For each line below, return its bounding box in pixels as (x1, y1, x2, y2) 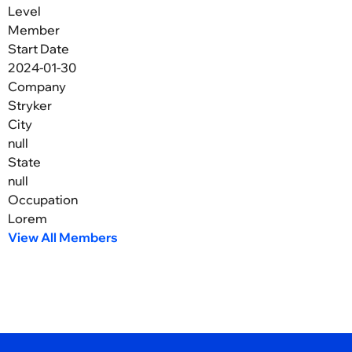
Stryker (8, 97, 52, 114)
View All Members (8, 229, 118, 246)
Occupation (8, 192, 78, 208)
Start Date (8, 41, 69, 57)
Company (8, 79, 66, 95)
